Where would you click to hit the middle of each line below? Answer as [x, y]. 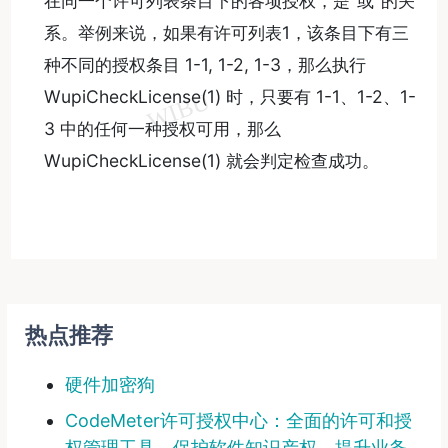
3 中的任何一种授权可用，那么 [162, 129]
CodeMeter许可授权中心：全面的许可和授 [238, 420]
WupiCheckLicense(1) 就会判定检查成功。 [211, 161]
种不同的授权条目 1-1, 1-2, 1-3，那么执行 [204, 65]
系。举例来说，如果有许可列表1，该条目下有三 [226, 33]
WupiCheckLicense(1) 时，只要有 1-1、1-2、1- [229, 97]
